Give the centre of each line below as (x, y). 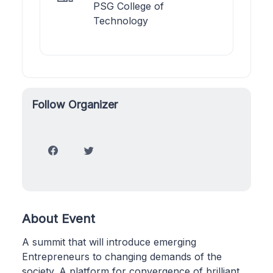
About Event (58, 218)
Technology (121, 20)
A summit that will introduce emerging (109, 242)
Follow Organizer (75, 104)
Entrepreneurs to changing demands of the (122, 256)
